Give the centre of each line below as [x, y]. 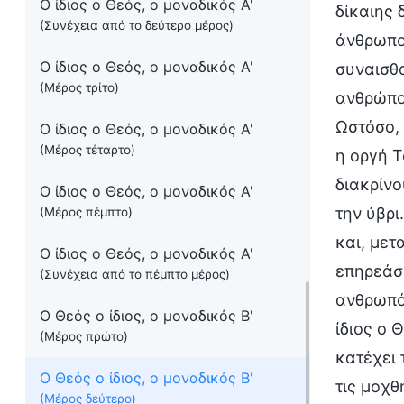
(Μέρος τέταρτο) [87, 150]
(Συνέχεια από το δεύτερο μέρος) [137, 25]
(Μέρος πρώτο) [84, 336]
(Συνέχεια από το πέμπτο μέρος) [135, 274]
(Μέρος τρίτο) [79, 87]
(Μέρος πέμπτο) [86, 212]
